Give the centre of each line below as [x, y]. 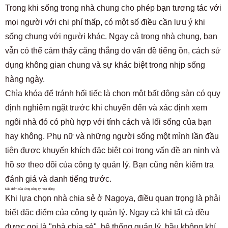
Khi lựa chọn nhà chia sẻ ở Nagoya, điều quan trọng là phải [113, 198]
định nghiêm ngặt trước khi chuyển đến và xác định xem [106, 108]
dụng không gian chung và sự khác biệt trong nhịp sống [105, 65]
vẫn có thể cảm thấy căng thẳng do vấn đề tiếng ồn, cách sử [113, 51]
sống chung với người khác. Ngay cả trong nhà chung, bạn [111, 36]
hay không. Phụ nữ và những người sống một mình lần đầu [112, 136]
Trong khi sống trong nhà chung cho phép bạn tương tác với [113, 8]
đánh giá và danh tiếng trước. [58, 179]
